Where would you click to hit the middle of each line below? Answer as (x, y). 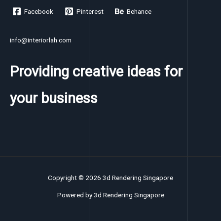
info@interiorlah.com (41, 40)
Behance (139, 11)
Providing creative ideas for (96, 71)
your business (54, 98)
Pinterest (90, 11)
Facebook (39, 11)
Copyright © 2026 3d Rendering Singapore (110, 178)
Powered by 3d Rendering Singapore (110, 195)
